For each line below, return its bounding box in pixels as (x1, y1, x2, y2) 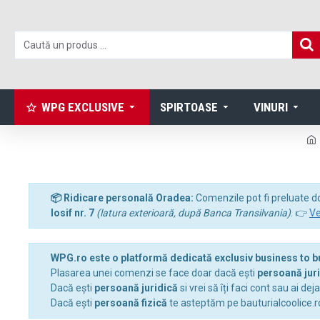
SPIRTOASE (160, 99, 218, 114)
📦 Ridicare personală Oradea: (51, 192, 194, 204)
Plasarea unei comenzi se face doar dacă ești (51, 267, 257, 279)
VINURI (254, 99, 288, 114)
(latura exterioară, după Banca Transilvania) (96, 207, 291, 219)
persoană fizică (94, 297, 167, 309)
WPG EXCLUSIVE (41, 99, 124, 114)
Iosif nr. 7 (51, 207, 94, 219)
